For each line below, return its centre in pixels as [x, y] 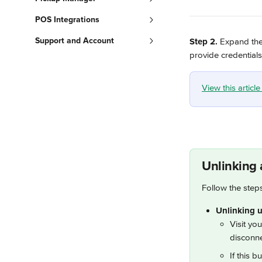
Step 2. [204, 42]
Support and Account [75, 41]
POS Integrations [67, 20]
